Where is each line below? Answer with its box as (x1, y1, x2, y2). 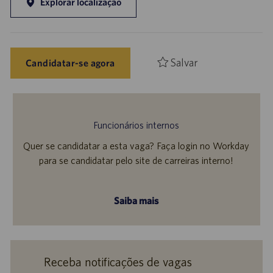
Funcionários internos (93, 119, 180, 131)
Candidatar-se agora (25, 57, 115, 69)
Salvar (170, 56, 198, 69)
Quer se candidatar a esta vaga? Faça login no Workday (23, 140, 250, 152)
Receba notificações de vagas (43, 255, 192, 269)
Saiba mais (114, 194, 159, 206)
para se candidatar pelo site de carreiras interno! (39, 155, 234, 166)
